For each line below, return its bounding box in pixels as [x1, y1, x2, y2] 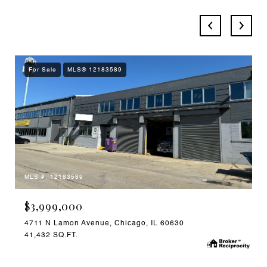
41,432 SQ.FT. [24, 231, 78, 239]
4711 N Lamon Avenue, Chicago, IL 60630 [24, 219, 184, 227]
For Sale [29, 66, 57, 73]
